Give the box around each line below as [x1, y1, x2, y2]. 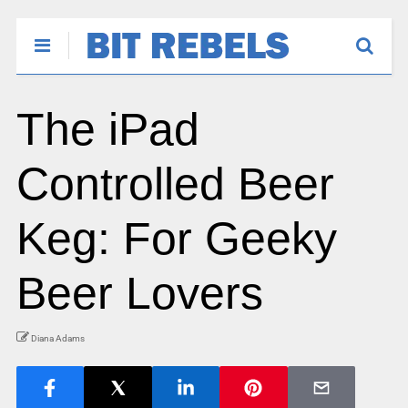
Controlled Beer [15, 158, 334, 209]
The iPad [15, 104, 199, 155]
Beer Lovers [15, 268, 263, 319]
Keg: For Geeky [15, 213, 337, 264]
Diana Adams [30, 333, 85, 343]
